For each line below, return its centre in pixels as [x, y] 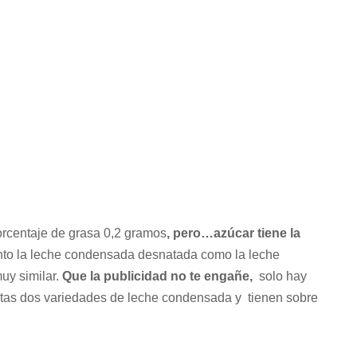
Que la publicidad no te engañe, [159, 276]
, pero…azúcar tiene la [233, 233]
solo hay [281, 276]
